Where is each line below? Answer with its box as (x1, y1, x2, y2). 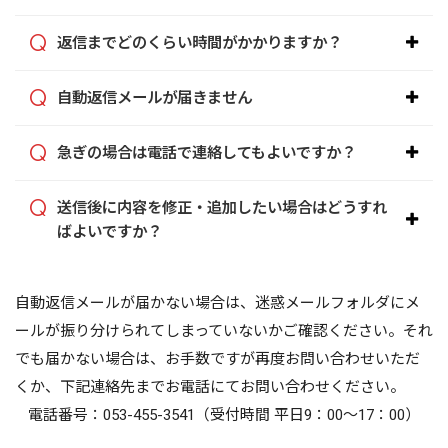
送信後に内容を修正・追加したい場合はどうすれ (57, 199, 387, 218)
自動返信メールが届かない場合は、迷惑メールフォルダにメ (15, 294, 420, 313)
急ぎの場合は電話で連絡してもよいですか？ (57, 144, 356, 163)
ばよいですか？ (57, 223, 162, 242)
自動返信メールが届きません (57, 89, 252, 108)
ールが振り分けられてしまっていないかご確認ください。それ (15, 322, 433, 341)
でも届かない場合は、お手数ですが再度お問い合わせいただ (15, 350, 420, 369)
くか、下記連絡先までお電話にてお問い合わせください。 (15, 378, 405, 397)
